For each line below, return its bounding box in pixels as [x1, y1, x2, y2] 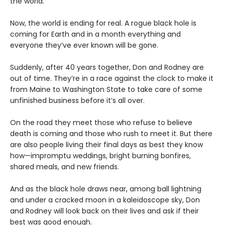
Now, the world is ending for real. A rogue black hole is [10, 18, 196, 29]
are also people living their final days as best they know [10, 140, 203, 150]
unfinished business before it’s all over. [10, 95, 145, 106]
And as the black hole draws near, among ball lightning [10, 184, 201, 194]
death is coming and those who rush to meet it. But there [10, 129, 212, 139]
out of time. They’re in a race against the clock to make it [10, 73, 213, 84]
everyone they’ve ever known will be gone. [10, 40, 158, 51]
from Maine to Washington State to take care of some [10, 84, 202, 95]
